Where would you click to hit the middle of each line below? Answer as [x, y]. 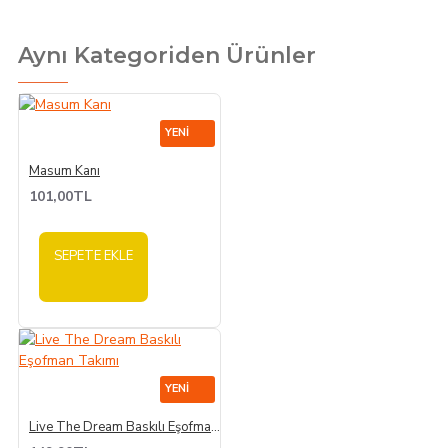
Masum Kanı [64, 170]
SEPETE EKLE [93, 255]
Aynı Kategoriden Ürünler [167, 55]
